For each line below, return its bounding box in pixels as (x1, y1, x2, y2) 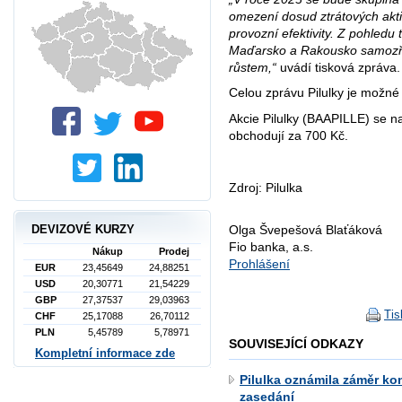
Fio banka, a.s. (229, 240, 313, 255)
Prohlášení (229, 257, 290, 272)
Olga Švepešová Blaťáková (229, 223, 382, 238)
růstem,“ (229, 59, 280, 74)
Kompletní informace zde (35, 345, 175, 360)
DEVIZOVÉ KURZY (31, 222, 135, 236)
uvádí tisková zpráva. (280, 59, 400, 74)
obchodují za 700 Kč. (229, 128, 348, 144)
